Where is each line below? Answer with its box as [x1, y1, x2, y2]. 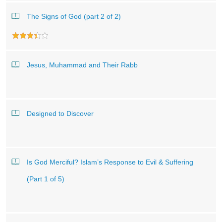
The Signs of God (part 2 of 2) [27, 12, 121, 20]
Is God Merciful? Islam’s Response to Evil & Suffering [27, 158, 193, 166]
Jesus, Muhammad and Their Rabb [27, 61, 138, 69]
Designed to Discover [27, 110, 94, 117]
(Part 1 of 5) [27, 175, 64, 183]
